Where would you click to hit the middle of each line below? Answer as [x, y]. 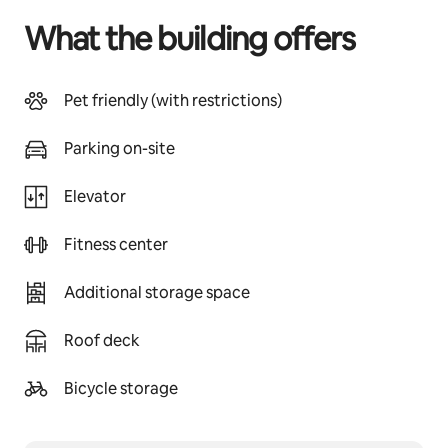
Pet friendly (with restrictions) [173, 100]
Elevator [95, 196]
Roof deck [102, 340]
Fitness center [116, 244]
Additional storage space [157, 292]
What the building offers [189, 38]
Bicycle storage [121, 388]
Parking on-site [119, 148]
